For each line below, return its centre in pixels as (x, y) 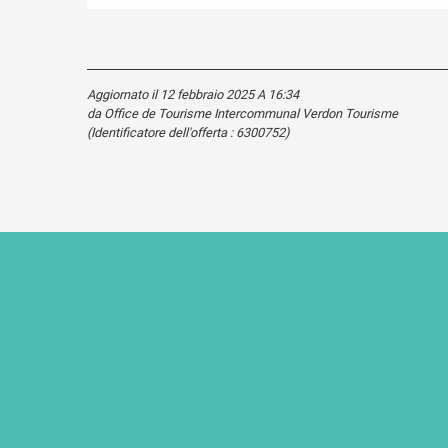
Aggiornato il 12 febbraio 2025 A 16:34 (193, 94)
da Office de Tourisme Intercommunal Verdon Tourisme (242, 113)
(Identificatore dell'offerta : (161, 132)
